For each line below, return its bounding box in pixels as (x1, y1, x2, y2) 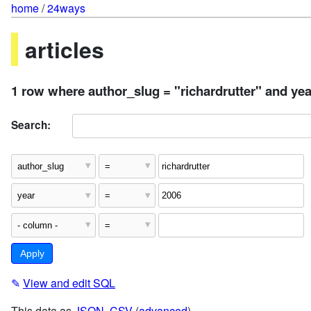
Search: (11, 117, 51, 133)
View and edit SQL (23, 275, 115, 292)
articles (25, 33, 104, 66)
